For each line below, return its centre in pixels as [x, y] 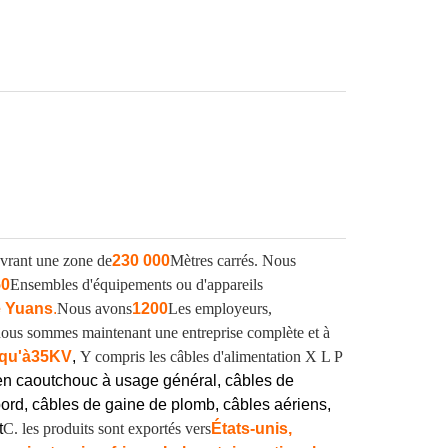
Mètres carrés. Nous [233, 260]
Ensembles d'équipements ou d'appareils [136, 284]
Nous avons [94, 308]
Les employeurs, [220, 308]
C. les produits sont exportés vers [107, 428]
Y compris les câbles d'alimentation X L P [211, 356]
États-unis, [251, 428]
